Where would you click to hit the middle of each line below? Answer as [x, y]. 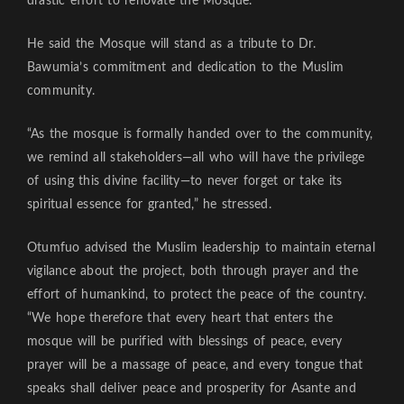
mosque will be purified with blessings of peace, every [185, 341]
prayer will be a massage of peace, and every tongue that [195, 365]
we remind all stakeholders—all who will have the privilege [196, 157]
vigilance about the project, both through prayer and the [193, 271]
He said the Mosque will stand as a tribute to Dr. [171, 44]
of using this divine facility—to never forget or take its [185, 181]
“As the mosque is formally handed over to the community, [200, 134]
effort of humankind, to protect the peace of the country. [197, 294]
